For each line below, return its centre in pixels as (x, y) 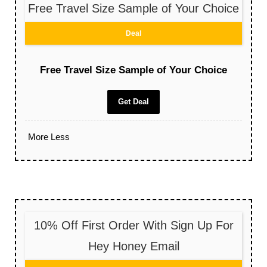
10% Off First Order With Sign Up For (133, 226)
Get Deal (133, 102)
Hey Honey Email (133, 246)
